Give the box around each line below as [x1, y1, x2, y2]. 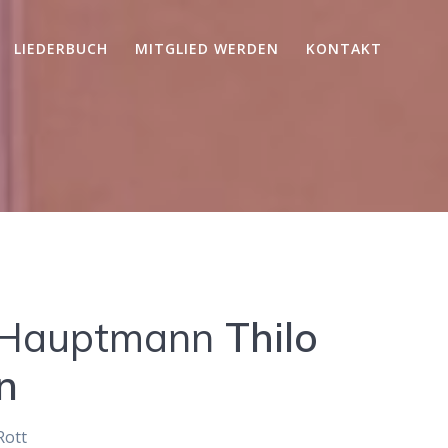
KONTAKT [306, 39, 383, 59]
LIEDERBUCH [13, 39, 108, 59]
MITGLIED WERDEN [135, 39, 280, 59]
